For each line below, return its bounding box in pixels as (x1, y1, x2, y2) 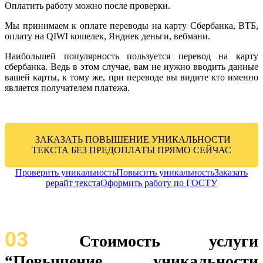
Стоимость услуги (79, 232, 258, 251)
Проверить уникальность (15, 167, 116, 177)
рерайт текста (46, 177, 100, 188)
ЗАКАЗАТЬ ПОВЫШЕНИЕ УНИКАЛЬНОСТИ (32, 134, 231, 144)
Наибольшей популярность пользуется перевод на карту (5, 50, 258, 61)
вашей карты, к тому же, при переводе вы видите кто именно (5, 72, 258, 82)
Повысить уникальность (116, 167, 214, 177)
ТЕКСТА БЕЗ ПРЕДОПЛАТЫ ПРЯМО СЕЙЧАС (32, 144, 231, 155)
